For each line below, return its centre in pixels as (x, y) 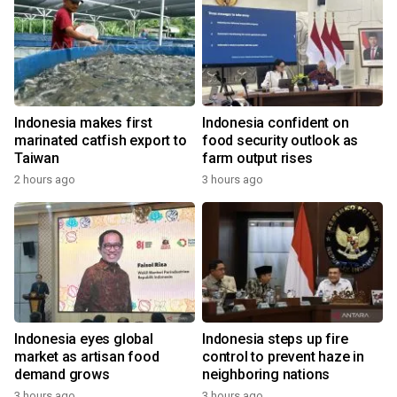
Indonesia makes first (83, 123)
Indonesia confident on (276, 123)
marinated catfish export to (101, 140)
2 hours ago (45, 179)
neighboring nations (266, 374)
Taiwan (37, 158)
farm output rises (257, 158)
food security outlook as (280, 140)
